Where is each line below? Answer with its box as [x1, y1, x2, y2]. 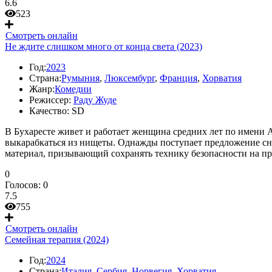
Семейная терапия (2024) [5, 234, 109, 245]
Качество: [29, 106, 69, 116]
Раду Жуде [73, 95, 117, 105]
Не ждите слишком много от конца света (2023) [5, 41, 202, 52]
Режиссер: [29, 95, 71, 105]
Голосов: [5, 180, 43, 190]
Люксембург [104, 73, 155, 83]
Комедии [55, 84, 92, 94]
